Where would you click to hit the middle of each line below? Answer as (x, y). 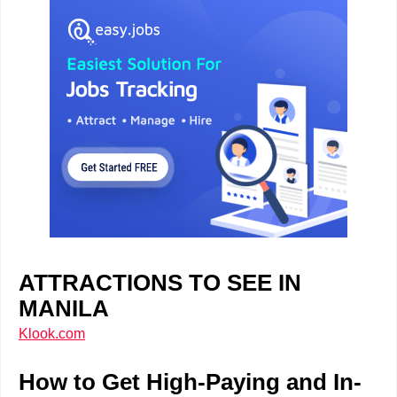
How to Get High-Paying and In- (190, 382)
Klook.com (52, 334)
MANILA (67, 308)
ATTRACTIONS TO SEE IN (160, 283)
